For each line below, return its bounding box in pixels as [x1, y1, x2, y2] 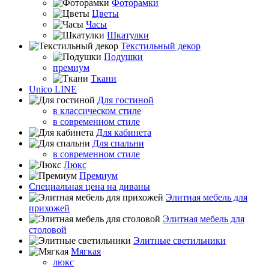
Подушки [104, 52, 143, 62]
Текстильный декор [121, 41, 201, 51]
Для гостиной [97, 95, 154, 105]
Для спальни [92, 138, 144, 148]
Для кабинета [96, 127, 151, 138]
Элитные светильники [133, 235, 226, 246]
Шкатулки [107, 30, 149, 40]
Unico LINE [29, 84, 77, 94]
